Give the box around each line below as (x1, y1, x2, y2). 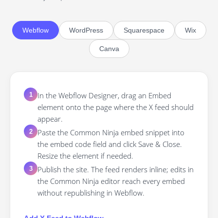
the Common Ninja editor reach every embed (37, 176, 185, 186)
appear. (37, 114, 63, 124)
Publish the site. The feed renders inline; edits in (37, 164, 194, 175)
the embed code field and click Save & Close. (37, 139, 182, 149)
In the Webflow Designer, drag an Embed (37, 91, 171, 101)
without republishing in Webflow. (37, 188, 145, 198)
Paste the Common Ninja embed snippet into (37, 127, 184, 138)
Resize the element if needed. (37, 151, 133, 161)
